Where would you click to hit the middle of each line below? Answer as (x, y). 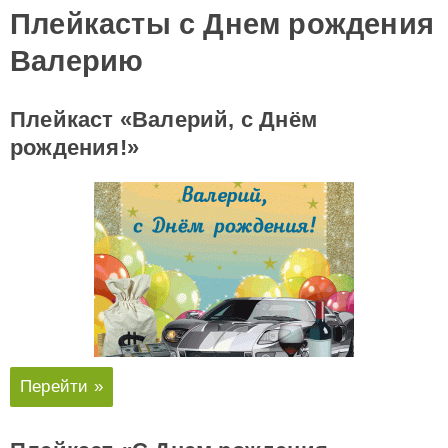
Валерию (77, 61)
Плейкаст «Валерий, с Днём (163, 119)
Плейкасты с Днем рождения (222, 24)
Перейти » (61, 386)
